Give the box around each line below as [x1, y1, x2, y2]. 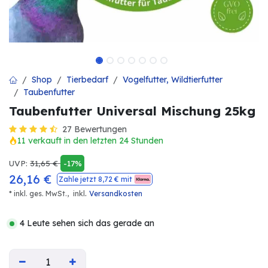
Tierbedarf [66, 74, 108, 85]
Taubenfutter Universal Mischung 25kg [9, 103, 255, 118]
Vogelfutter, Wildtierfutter [123, 74, 223, 85]
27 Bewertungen [62, 124, 127, 135]
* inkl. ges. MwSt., [9, 189, 71, 198]
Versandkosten [89, 189, 142, 198]
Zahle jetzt [59, 174, 98, 184]
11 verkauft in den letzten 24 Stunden [17, 135, 163, 146]
